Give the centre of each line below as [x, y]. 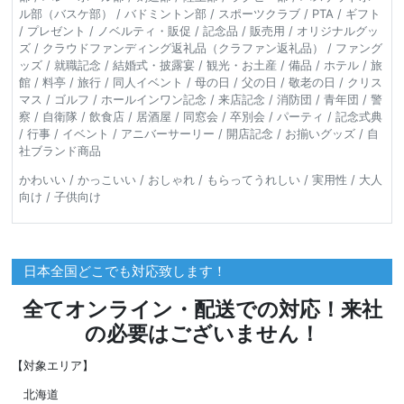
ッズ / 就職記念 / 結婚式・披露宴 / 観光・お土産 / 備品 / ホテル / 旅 [200, 64]
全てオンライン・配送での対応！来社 [202, 309]
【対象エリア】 [53, 366]
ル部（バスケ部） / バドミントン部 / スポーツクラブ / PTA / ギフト [199, 13]
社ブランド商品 [60, 150]
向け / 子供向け [60, 196]
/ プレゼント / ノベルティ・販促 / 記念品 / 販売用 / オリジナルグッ [198, 30]
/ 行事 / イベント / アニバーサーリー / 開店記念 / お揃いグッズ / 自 [198, 133]
